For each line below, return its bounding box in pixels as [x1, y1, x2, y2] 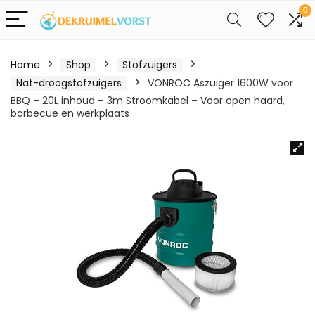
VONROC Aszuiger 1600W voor [148, 76, 293, 90]
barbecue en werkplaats [11, 106, 129, 120]
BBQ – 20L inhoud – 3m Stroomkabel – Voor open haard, [11, 94, 285, 108]
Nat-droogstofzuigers [16, 76, 122, 90]
